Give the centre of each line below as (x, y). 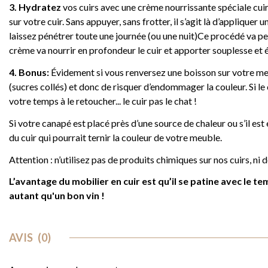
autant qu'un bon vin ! (57, 196)
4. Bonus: (29, 72)
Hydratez (41, 7)
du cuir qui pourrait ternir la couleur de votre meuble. (115, 137)
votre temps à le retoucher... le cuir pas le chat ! (103, 101)
